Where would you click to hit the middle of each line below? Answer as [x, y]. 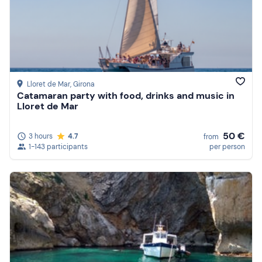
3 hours [41, 136]
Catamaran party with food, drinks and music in [126, 96]
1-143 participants [58, 147]
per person [227, 147]
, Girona [82, 85]
